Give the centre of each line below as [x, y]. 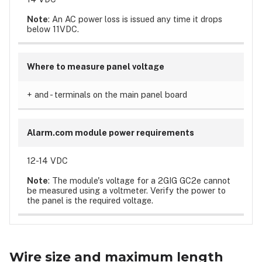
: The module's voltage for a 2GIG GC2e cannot [139, 180]
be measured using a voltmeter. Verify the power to [126, 190]
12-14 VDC [47, 160]
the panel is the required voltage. [91, 200]
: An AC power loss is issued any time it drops [135, 19]
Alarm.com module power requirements [110, 133]
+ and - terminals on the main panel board [107, 95]
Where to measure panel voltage [95, 67]
